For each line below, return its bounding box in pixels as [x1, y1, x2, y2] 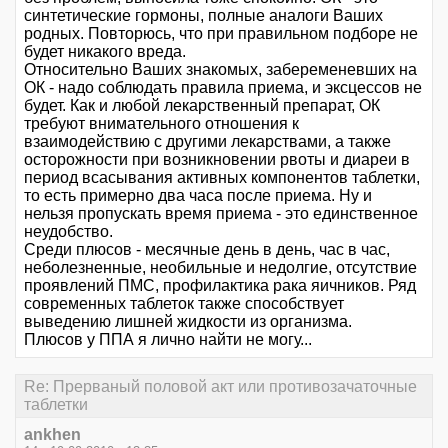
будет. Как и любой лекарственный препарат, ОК [24, 97, 380, 114]
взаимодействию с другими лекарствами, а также [24, 133, 391, 150]
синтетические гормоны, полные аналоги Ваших [24, 7, 383, 24]
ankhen [24, 426, 81, 444]
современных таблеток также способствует [24, 295, 344, 312]
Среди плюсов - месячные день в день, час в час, [24, 241, 390, 258]
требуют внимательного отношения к [24, 115, 299, 132]
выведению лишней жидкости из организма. [24, 313, 352, 330]
